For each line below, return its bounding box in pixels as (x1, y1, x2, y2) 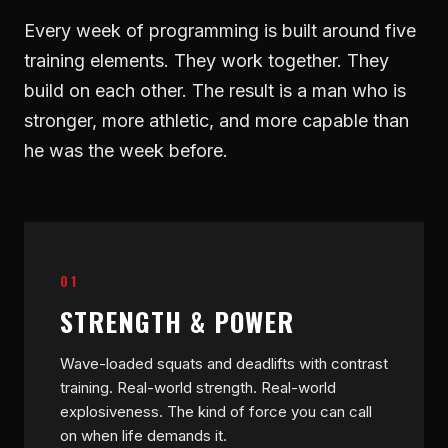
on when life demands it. (60, 426, 227, 445)
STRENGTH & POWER (60, 302, 294, 341)
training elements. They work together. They (24, 50, 389, 71)
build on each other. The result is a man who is (24, 80, 406, 101)
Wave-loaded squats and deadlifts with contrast (60, 354, 388, 373)
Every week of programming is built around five (24, 20, 416, 41)
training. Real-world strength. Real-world (60, 378, 336, 397)
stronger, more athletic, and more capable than (24, 110, 409, 131)
